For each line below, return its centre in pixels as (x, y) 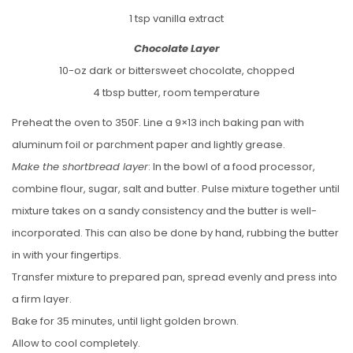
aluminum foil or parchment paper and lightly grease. (149, 144)
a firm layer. (42, 299)
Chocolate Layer (176, 48)
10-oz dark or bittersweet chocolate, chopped (176, 70)
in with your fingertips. (67, 255)
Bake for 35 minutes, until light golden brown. (125, 321)
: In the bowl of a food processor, (232, 166)
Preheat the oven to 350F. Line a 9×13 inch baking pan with (158, 122)
